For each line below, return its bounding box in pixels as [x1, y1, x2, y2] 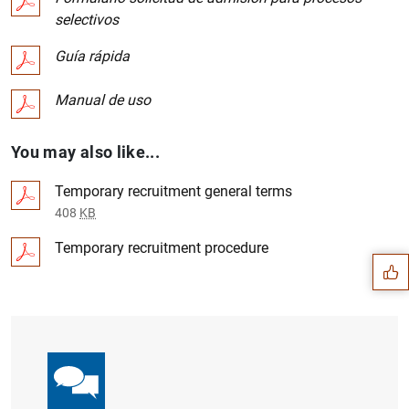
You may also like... [11, 142, 161, 162]
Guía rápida [55, 47, 130, 65]
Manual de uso [55, 91, 151, 109]
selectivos [55, 11, 119, 28]
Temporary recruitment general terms [55, 183, 292, 200]
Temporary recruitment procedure [55, 239, 268, 257]
